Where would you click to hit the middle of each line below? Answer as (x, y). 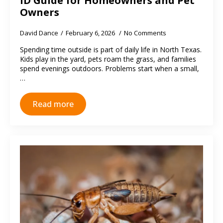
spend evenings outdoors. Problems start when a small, (110, 68)
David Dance (39, 33)
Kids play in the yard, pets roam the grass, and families (108, 59)
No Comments (145, 33)
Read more (53, 104)
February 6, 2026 (91, 33)
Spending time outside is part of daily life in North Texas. (111, 50)
